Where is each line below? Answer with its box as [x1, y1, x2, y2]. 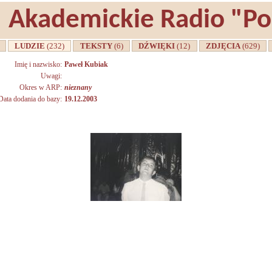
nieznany [64, 83, 92, 92]
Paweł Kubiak [64, 60, 108, 69]
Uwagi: [41, 72, 62, 80]
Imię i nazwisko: [15, 60, 62, 69]
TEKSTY [76, 41, 114, 50]
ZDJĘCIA [202, 41, 242, 50]
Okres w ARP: [19, 83, 62, 92]
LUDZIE [11, 41, 47, 50]
